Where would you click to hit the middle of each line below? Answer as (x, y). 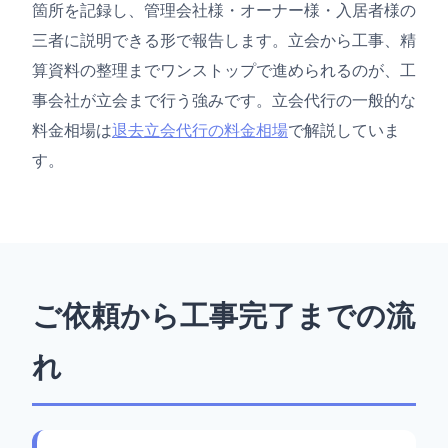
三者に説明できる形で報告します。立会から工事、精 (224, 40)
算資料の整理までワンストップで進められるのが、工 (224, 70)
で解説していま (344, 130)
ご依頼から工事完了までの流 (223, 316)
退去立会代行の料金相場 (200, 130)
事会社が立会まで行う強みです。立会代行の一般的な (224, 100)
